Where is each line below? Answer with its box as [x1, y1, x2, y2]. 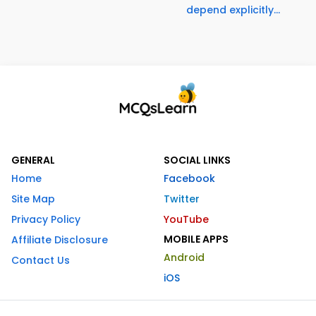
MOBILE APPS [164, 232, 229, 247]
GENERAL [11, 153, 55, 168]
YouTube [164, 212, 209, 227]
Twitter [164, 192, 200, 207]
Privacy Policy [11, 212, 80, 227]
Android [164, 250, 205, 265]
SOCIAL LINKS [164, 153, 231, 168]
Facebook [164, 171, 215, 186]
